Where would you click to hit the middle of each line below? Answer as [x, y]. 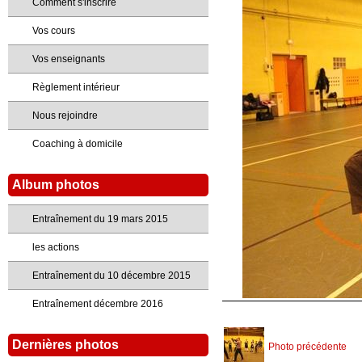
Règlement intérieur [76, 87]
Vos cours [54, 31]
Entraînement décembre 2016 [98, 304]
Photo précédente [307, 347]
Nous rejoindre [65, 116]
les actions [56, 247]
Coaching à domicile [78, 144]
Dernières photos [65, 345]
